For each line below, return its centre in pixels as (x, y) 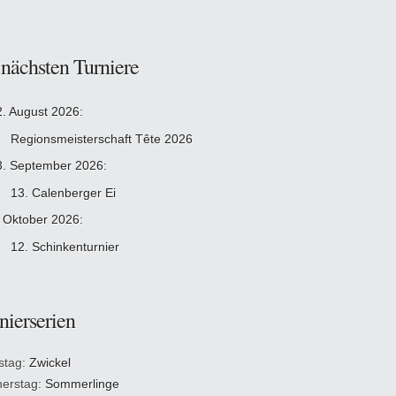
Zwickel (50, 362)
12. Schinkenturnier (65, 247)
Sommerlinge (82, 384)
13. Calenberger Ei (63, 193)
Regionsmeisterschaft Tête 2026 (102, 139)
